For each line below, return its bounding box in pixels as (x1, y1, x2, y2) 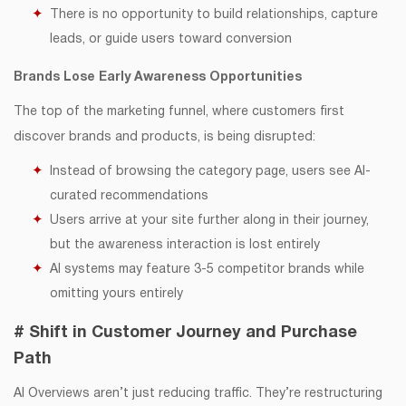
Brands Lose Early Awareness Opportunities (14, 71, 302, 83)
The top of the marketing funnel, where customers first (14, 105, 344, 118)
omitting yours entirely (50, 287, 183, 300)
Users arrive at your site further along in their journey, (50, 214, 369, 227)
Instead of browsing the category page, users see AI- (50, 165, 371, 178)
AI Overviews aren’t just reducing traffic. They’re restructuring (14, 387, 382, 400)
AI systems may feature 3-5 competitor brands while (50, 263, 364, 275)
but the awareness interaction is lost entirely (50, 238, 320, 251)
